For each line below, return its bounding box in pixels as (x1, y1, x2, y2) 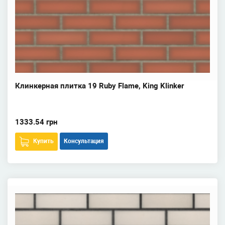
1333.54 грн (15, 118, 58, 127)
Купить (33, 138, 54, 145)
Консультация (64, 138, 104, 145)
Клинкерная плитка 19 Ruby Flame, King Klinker (15, 81, 184, 90)
